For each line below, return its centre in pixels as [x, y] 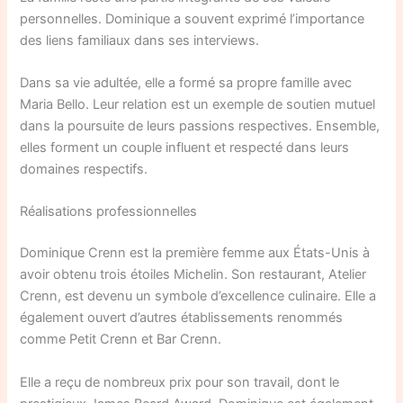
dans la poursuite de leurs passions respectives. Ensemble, [200, 126]
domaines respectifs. [84, 170]
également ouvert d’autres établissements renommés [182, 318]
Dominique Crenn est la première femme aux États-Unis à [195, 253]
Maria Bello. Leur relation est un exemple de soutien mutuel [198, 105]
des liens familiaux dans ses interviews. [140, 40]
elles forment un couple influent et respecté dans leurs [185, 148]
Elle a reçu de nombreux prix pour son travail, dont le [180, 382]
